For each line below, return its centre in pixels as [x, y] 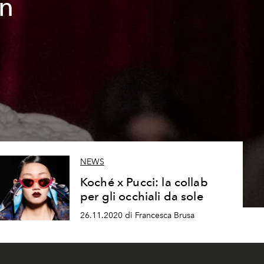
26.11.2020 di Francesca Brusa [137, 215]
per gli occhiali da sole [141, 197]
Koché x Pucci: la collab [144, 182]
